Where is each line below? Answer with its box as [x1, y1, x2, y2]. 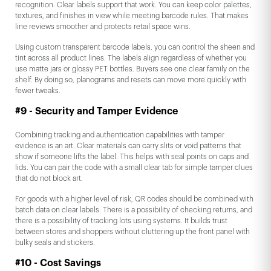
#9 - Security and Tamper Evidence [15, 106, 178, 117]
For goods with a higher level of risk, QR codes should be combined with [15, 195, 253, 203]
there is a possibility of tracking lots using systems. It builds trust [15, 217, 227, 225]
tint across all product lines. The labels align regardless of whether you [15, 54, 247, 62]
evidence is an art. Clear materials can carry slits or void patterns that [15, 142, 241, 150]
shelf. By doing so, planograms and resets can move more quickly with [15, 76, 246, 84]
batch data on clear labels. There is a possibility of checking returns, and [15, 206, 252, 214]
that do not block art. [15, 175, 85, 183]
